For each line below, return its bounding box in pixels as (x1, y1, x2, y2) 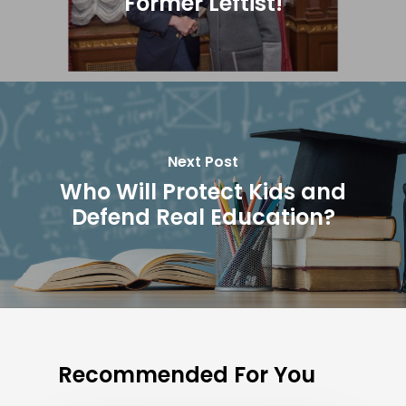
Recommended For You (58, 360, 315, 391)
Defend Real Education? (71, 201, 335, 232)
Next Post (168, 150, 238, 172)
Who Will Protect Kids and (60, 176, 346, 207)
